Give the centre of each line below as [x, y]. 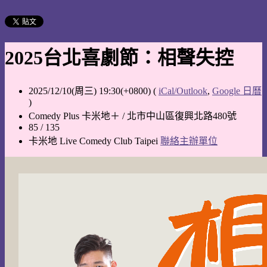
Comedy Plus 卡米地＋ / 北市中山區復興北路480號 [133, 116]
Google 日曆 [237, 91]
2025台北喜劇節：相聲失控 [119, 58]
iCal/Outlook [183, 91]
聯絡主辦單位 [189, 141]
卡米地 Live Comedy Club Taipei [94, 141]
